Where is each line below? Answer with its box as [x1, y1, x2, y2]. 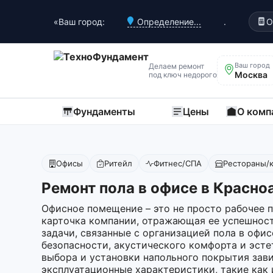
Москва [235, 69, 268, 80]
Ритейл [104, 158, 132, 168]
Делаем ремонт [149, 61, 204, 71]
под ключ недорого [149, 69, 217, 79]
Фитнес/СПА [154, 158, 202, 168]
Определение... [137, 16, 201, 27]
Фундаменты [73, 105, 135, 118]
